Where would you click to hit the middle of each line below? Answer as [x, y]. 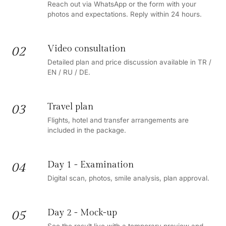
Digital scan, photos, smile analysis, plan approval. [128, 178]
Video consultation [87, 48]
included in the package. [87, 130]
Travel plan [70, 106]
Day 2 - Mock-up [82, 212]
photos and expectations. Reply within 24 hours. [125, 14]
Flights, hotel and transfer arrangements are [118, 120]
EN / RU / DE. [69, 72]
